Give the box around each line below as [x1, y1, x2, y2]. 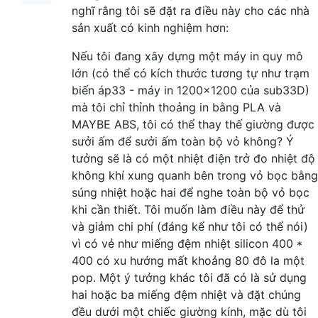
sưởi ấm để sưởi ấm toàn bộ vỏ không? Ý [72, 133, 294, 148]
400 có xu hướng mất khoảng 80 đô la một [72, 253, 305, 268]
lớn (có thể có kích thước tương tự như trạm [72, 65, 309, 80]
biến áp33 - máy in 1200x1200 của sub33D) [72, 82, 309, 97]
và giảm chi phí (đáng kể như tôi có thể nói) [72, 219, 308, 234]
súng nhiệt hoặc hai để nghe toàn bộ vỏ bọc [72, 185, 309, 199]
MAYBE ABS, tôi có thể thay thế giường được [72, 116, 314, 131]
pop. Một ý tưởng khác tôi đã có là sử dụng [72, 270, 307, 285]
